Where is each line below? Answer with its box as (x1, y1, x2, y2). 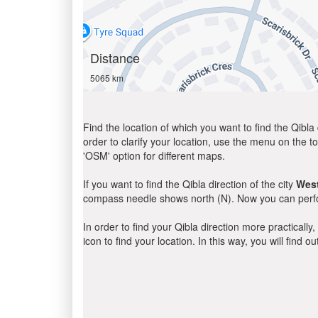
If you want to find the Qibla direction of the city (83, 177, 296, 191)
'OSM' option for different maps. (83, 148, 225, 163)
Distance (90, 48, 140, 67)
